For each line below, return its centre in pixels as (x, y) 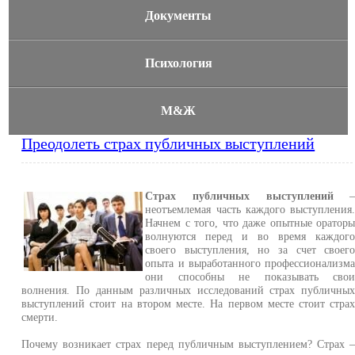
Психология (178, 63)
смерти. (40, 317)
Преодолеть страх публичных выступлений (168, 143)
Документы (179, 15)
